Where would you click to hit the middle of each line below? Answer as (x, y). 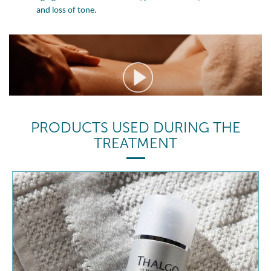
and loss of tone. (67, 11)
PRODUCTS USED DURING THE (135, 128)
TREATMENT (135, 143)
